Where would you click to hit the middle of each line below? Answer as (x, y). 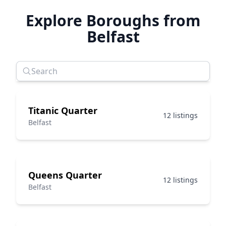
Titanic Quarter (63, 111)
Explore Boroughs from (113, 21)
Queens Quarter (65, 175)
